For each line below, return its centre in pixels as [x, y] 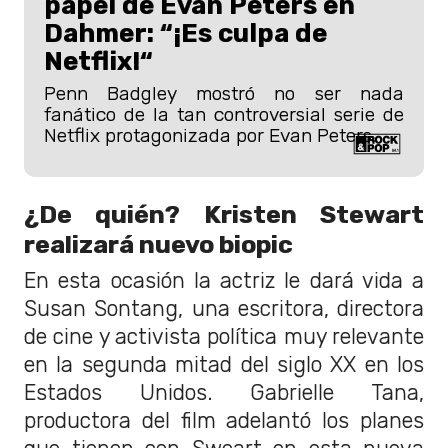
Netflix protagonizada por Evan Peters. [210, 136]
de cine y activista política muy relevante [224, 336]
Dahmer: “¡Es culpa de [185, 33]
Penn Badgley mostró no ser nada [224, 94]
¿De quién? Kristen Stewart [224, 213]
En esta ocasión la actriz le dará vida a [224, 280]
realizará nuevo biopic [158, 243]
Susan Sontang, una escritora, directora [224, 308]
